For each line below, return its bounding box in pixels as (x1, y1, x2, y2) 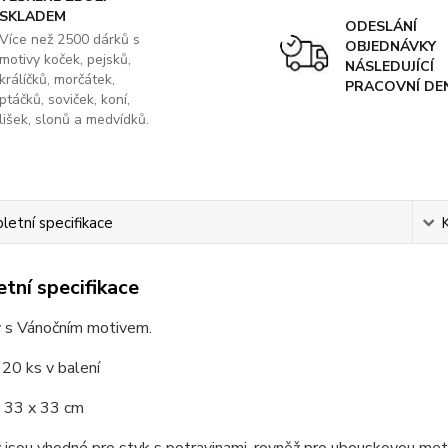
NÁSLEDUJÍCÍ (344, 57, 434, 76)
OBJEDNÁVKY (344, 37, 436, 56)
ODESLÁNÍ (344, 17, 417, 36)
